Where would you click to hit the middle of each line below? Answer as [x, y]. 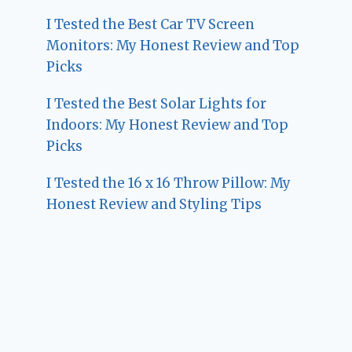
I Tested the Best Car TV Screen [151, 24]
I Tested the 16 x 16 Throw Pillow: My [169, 183]
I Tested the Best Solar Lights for [157, 103]
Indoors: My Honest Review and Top [168, 125]
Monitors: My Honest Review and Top [173, 45]
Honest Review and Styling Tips [154, 204]
